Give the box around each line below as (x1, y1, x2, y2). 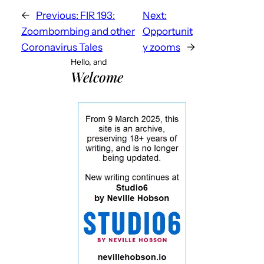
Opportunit (142, 25, 193, 38)
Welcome (71, 68, 123, 87)
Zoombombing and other (21, 25, 135, 38)
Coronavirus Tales (21, 41, 103, 54)
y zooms (142, 41, 180, 54)
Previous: (36, 9, 78, 22)
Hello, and (71, 57, 107, 68)
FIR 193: (80, 9, 115, 22)
